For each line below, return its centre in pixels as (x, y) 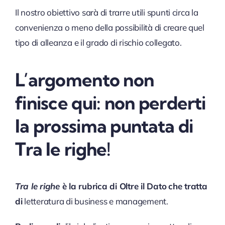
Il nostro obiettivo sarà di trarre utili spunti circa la (106, 12)
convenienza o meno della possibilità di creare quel (109, 27)
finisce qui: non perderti (110, 102)
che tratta (188, 186)
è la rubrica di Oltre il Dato (113, 186)
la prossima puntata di (104, 126)
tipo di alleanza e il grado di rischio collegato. (98, 42)
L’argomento (69, 79)
